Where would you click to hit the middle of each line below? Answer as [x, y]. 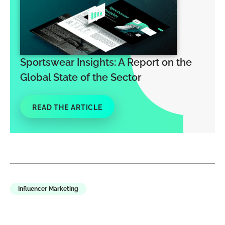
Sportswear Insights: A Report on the [106, 63]
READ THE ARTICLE [68, 108]
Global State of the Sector [81, 78]
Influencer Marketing [48, 189]
